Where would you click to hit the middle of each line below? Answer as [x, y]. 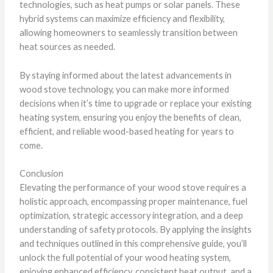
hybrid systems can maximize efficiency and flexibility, [122, 19]
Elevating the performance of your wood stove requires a [133, 187]
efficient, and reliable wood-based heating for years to [126, 131]
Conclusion [41, 173]
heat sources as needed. [67, 47]
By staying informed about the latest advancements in [125, 75]
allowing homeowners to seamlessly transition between [128, 33]
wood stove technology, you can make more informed [124, 89]
